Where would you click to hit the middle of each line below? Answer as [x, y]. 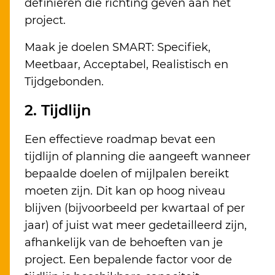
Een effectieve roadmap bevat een [120, 140]
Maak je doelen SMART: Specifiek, [118, 48]
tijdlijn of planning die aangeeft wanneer [137, 157]
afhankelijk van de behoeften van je [124, 243]
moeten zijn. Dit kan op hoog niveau [125, 191]
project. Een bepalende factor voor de [128, 260]
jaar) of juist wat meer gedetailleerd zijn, [136, 226]
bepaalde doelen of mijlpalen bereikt [127, 174]
